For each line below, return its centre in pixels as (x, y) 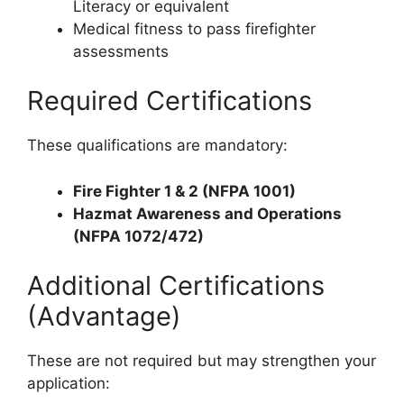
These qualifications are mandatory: (157, 146)
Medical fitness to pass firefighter (194, 28)
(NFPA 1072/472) (138, 236)
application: (69, 384)
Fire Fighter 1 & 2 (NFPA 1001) (184, 191)
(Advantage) (104, 317)
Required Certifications (170, 101)
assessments (121, 51)
